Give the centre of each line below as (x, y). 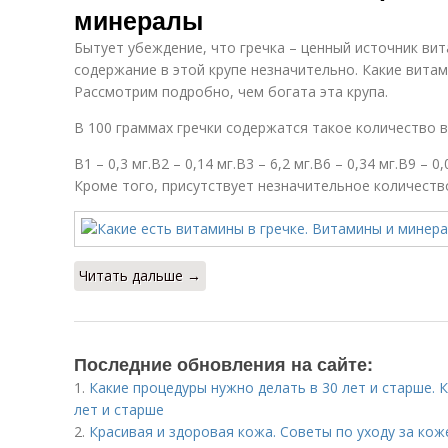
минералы (138, 20)
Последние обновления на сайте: (223, 364)
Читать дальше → (140, 275)
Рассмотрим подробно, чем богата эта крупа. (231, 91)
